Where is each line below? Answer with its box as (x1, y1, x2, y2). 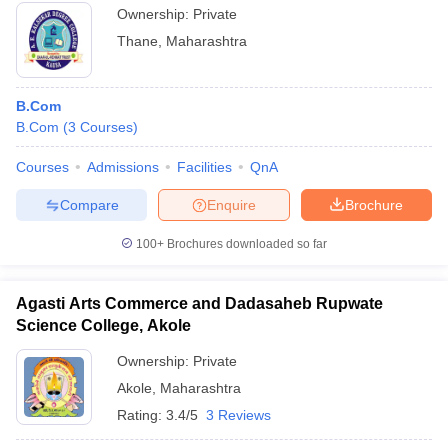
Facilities (177, 159, 232, 175)
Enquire (207, 196, 256, 213)
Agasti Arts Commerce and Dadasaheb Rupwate (16, 295, 383, 312)
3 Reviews (206, 407, 271, 423)
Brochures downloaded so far (164, 237, 327, 251)
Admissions (87, 159, 159, 175)
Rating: (117, 407, 166, 423)
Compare (59, 196, 119, 213)
